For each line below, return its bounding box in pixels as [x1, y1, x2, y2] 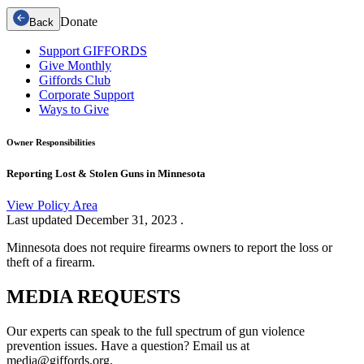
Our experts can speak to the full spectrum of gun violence [6, 323, 305, 338]
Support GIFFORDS [39, 43, 147, 58]
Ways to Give [39, 102, 109, 116]
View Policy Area [6, 197, 97, 212]
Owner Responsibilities [6, 136, 95, 147]
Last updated [6, 212, 76, 227]
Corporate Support [39, 87, 134, 102]
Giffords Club [39, 72, 110, 87]
